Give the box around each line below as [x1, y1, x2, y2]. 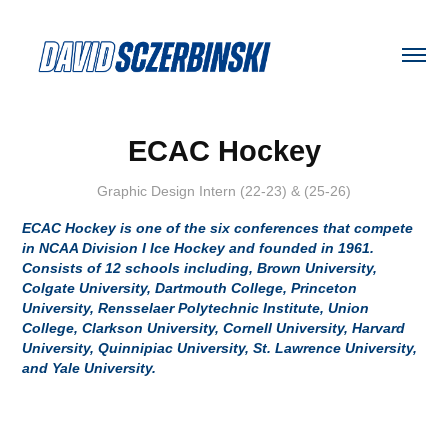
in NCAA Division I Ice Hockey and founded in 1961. [22, 239, 375, 256]
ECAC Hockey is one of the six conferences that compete [22, 219, 414, 236]
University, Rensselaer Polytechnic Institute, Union [22, 299, 370, 316]
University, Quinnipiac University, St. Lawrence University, [22, 339, 418, 356]
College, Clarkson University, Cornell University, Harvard [22, 319, 406, 336]
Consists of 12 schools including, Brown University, [22, 259, 378, 276]
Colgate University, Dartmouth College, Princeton [22, 279, 358, 296]
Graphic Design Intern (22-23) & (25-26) [97, 182, 351, 199]
